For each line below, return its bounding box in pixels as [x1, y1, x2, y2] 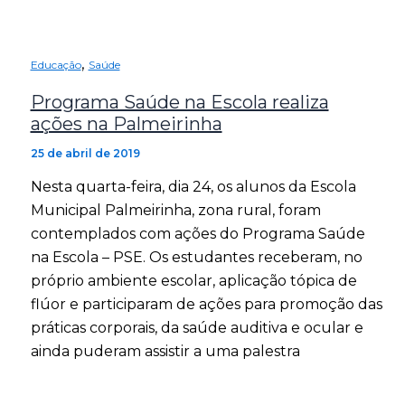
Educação [30, 58, 81, 72]
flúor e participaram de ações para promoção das [30, 295, 382, 313]
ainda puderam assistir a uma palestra [30, 342, 300, 360]
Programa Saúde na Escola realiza [30, 90, 329, 113]
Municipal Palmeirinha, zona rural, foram [30, 201, 321, 219]
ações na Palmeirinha [30, 112, 222, 135]
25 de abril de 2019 [30, 146, 140, 160]
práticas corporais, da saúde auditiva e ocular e [30, 318, 363, 336]
